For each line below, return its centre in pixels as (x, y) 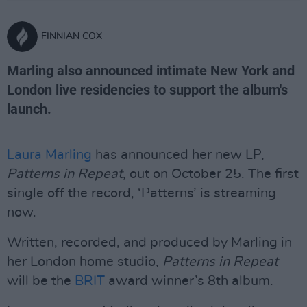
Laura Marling (49, 155)
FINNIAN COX (72, 36)
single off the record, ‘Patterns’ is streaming (142, 193)
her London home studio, (85, 262)
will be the (41, 281)
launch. (29, 109)
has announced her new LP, (178, 155)
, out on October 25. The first (211, 174)
